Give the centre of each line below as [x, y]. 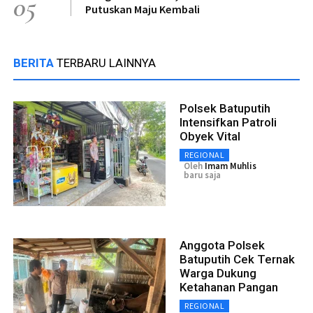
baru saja [202, 175]
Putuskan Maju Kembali [143, 9]
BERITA [35, 63]
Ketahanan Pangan [229, 287]
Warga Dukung [218, 274]
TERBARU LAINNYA [106, 63]
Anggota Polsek [222, 246]
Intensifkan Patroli [228, 123]
